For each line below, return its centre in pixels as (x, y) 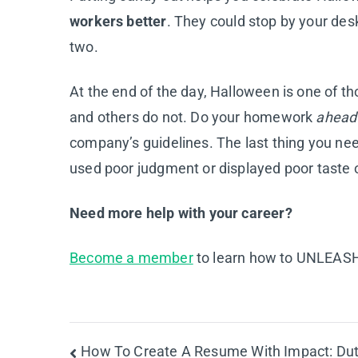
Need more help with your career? (181, 213)
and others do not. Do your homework (193, 117)
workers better (118, 21)
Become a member (131, 257)
